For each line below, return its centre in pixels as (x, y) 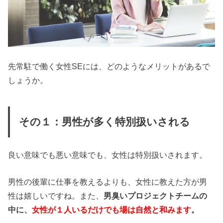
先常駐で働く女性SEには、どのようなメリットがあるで (109, 66)
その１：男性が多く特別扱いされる (104, 122)
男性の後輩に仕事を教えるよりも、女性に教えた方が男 (108, 182)
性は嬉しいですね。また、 (56, 196)
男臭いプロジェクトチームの (156, 196)
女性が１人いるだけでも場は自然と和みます (112, 210)
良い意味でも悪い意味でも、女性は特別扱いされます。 (108, 155)
